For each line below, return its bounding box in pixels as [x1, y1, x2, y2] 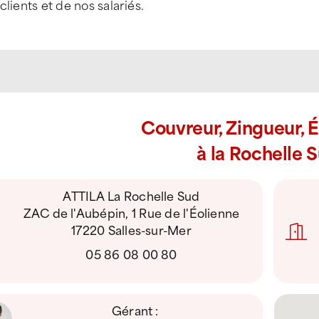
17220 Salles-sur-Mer [71, 220, 192, 239]
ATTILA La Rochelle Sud [63, 186, 200, 204]
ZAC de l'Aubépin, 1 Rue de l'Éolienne [23, 203, 240, 221]
